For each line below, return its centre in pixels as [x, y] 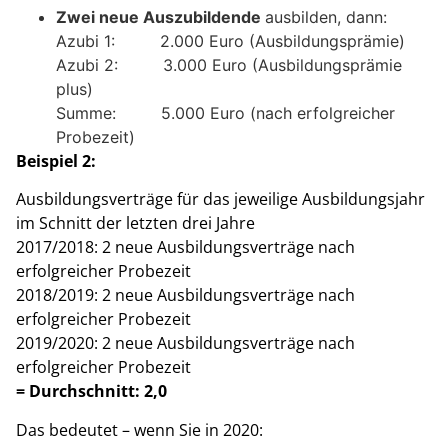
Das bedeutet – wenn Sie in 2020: [139, 429]
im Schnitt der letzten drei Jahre [135, 223]
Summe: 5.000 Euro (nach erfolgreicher [225, 113]
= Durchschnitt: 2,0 [91, 391]
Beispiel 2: [56, 161]
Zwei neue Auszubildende [160, 17]
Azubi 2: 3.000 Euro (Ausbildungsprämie [229, 65]
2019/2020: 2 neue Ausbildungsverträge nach [185, 343]
